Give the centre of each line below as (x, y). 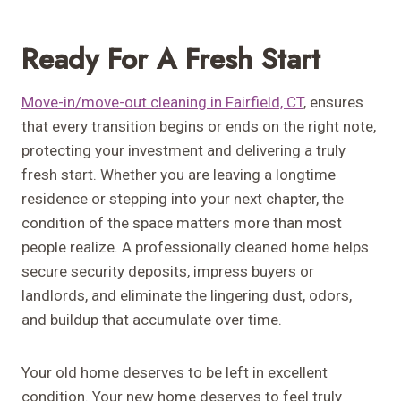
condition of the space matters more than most (182, 223)
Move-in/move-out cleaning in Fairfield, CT (162, 102)
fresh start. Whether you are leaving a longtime (179, 175)
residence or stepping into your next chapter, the (183, 199)
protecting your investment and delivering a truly (183, 151)
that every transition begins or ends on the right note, (199, 127)
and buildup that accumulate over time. (152, 320)
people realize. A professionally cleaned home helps (195, 247)
